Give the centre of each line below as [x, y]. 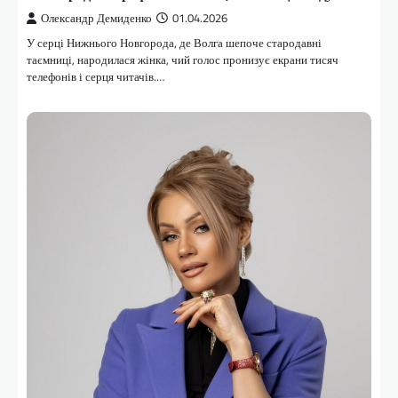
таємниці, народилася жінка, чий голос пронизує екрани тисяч [183, 59]
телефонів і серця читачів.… [96, 76]
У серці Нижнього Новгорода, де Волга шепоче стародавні [174, 42]
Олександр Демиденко [96, 18]
